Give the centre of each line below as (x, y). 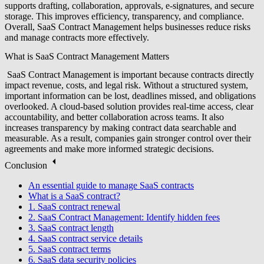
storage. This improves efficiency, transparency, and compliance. (124, 16)
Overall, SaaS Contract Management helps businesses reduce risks (128, 27)
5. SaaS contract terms (70, 249)
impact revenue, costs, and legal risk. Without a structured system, (126, 85)
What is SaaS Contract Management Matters (87, 56)
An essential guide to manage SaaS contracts (111, 186)
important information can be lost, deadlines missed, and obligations (130, 96)
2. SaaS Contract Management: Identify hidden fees (124, 217)
